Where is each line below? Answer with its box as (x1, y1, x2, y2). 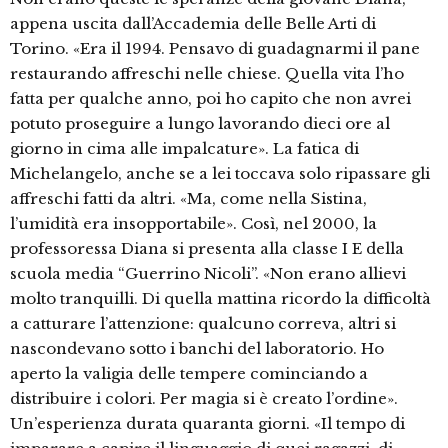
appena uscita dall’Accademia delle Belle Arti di (10, 14, 376, 34)
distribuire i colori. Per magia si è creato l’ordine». (10, 389, 398, 409)
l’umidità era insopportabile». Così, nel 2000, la (10, 214, 377, 234)
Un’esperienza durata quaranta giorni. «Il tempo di (10, 414, 405, 434)
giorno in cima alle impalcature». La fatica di (10, 139, 359, 159)
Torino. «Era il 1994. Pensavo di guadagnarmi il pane (10, 39, 420, 59)
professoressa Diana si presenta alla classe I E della (10, 239, 404, 259)
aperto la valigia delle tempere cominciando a (10, 364, 368, 384)
